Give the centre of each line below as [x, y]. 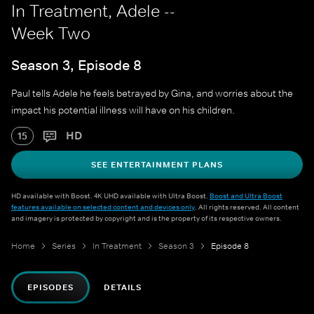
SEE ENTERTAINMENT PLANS [157, 165]
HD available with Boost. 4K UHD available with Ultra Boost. [110, 196]
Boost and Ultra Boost [246, 196]
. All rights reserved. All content [247, 207]
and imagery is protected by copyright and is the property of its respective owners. [146, 218]
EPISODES [50, 288]
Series [64, 246]
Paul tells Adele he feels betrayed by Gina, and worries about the [152, 94]
